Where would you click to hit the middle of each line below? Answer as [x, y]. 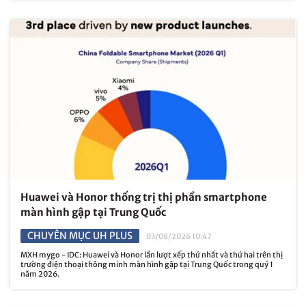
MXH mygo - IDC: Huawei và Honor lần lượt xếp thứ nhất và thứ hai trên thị [152, 255]
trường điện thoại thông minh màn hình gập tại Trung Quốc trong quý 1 [147, 265]
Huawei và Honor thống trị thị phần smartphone [144, 197]
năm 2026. [40, 274]
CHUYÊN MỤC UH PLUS [80, 236]
